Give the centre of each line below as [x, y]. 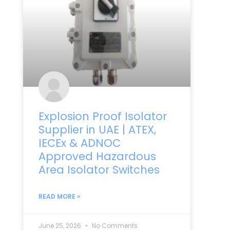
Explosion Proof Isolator [102, 116]
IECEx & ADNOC [79, 143]
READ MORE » [59, 196]
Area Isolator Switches [99, 169]
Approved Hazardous [97, 156]
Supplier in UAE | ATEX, [97, 129]
